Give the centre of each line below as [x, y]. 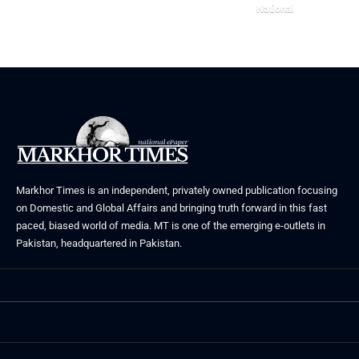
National [276, 9]
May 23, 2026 [286, 28]
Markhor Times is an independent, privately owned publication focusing [177, 191]
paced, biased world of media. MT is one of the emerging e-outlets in [171, 226]
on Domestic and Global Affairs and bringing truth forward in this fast [171, 208]
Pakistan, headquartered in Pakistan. [99, 244]
